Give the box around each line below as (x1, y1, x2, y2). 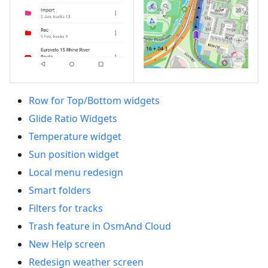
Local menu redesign (29, 166, 123, 179)
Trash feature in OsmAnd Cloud (29, 220, 171, 233)
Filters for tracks (29, 202, 103, 215)
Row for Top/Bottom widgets (29, 94, 160, 108)
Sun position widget (29, 148, 119, 162)
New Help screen (29, 237, 105, 251)
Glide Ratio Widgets (29, 112, 117, 126)
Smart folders (29, 184, 91, 197)
